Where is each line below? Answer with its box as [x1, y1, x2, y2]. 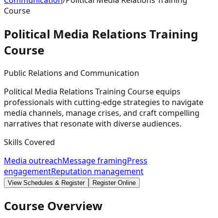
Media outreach [4, 155, 62, 166]
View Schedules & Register [8, 179, 85, 186]
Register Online [92, 179, 136, 186]
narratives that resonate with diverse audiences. [4, 118, 182, 129]
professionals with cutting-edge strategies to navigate [4, 96, 203, 108]
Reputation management [51, 165, 144, 177]
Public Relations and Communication [4, 67, 139, 78]
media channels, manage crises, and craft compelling [4, 107, 200, 118]
